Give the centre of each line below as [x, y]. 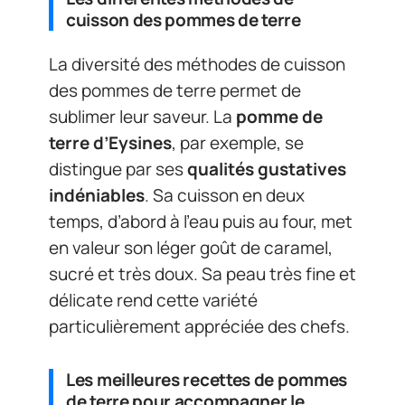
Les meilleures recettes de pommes [207, 379]
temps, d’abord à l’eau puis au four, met [201, 221]
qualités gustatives [267, 169]
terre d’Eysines [110, 142]
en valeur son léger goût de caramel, [191, 247]
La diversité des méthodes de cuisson [197, 64]
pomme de [279, 116]
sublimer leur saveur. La [142, 116]
